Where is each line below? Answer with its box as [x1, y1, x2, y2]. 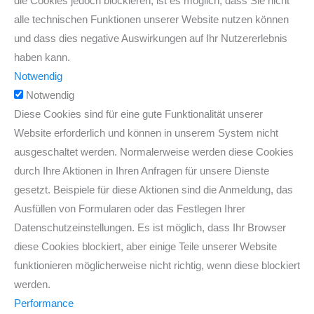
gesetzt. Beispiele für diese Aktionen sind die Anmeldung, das [14, 184, 293, 196]
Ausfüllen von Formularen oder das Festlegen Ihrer [14, 203, 245, 215]
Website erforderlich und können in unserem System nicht [14, 127, 278, 139]
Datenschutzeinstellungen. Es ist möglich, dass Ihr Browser [14, 221, 286, 234]
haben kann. [14, 51, 70, 64]
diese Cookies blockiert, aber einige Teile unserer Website [14, 240, 277, 253]
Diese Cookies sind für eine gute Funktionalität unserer [14, 108, 263, 121]
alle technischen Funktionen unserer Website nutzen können [14, 13, 289, 26]
